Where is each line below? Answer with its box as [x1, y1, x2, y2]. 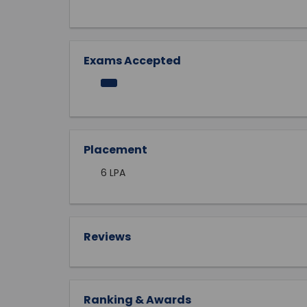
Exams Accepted [84, 53, 181, 69]
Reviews [84, 229, 131, 245]
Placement [84, 142, 147, 158]
